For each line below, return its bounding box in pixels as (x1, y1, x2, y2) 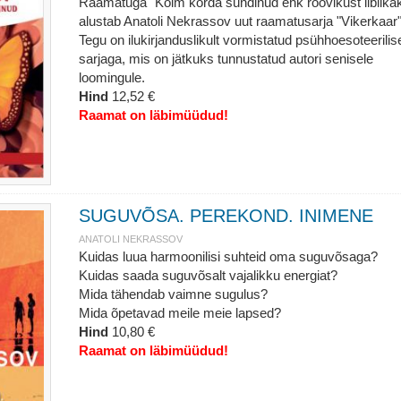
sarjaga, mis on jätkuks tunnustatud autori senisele (78, 51, 373, 66)
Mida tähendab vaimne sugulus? (78, 286, 268, 302)
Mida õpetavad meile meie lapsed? (78, 305, 281, 320)
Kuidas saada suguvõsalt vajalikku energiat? (78, 268, 337, 283)
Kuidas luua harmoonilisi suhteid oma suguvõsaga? (78, 249, 378, 264)
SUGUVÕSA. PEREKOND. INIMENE (78, 206, 373, 226)
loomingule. (78, 70, 145, 85)
